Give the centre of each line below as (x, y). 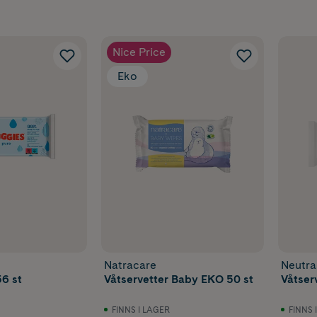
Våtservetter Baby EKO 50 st (179, 279)
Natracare (131, 265)
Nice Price (139, 52)
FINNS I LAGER (141, 310)
